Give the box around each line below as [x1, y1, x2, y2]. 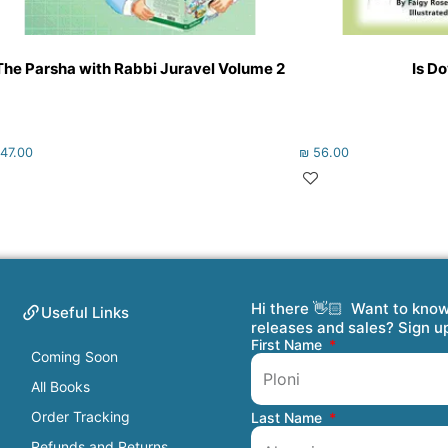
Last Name [251, 408, 327, 426]
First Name [251, 335, 327, 353]
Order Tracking [31, 407, 131, 425]
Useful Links [41, 302, 130, 322]
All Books [31, 377, 91, 395]
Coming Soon [31, 347, 119, 365]
